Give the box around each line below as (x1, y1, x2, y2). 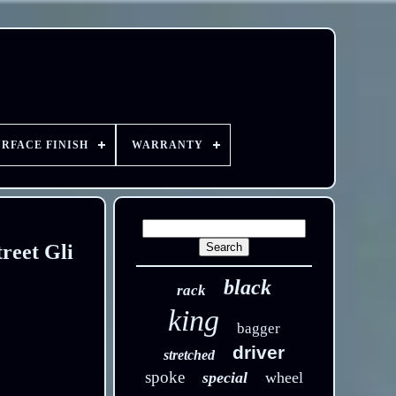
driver (232, 342, 286, 362)
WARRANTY (131, 139, 203, 151)
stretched (164, 347, 216, 362)
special (202, 369, 248, 386)
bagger (237, 320, 281, 337)
